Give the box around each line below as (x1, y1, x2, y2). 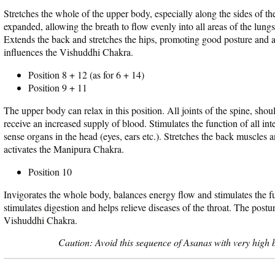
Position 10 (28, 165, 72, 178)
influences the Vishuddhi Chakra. (4, 45, 133, 58)
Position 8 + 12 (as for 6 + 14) (28, 68, 144, 81)
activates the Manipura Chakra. (4, 142, 124, 155)
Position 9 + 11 (28, 81, 87, 94)
